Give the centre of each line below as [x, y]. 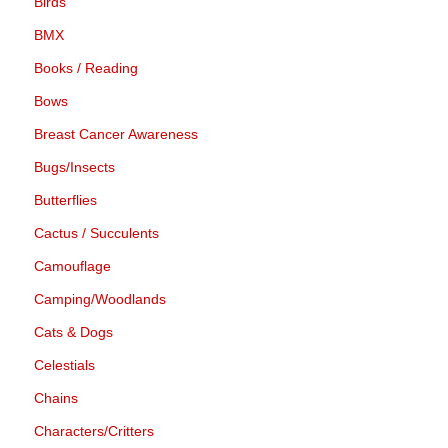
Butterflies [65, 200]
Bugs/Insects [74, 167]
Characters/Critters [94, 431]
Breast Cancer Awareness [116, 134]
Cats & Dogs [73, 332]
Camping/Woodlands [100, 299]
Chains [56, 398]
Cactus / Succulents [96, 233]
